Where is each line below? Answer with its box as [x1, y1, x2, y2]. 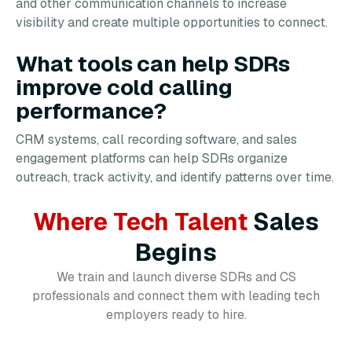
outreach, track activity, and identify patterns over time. [16, 168, 334, 185]
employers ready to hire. [105, 306, 247, 323]
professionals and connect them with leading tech [32, 287, 320, 304]
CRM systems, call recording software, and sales [16, 130, 297, 148]
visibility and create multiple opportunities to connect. [16, 13, 328, 31]
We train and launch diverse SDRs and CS [56, 268, 296, 285]
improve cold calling [16, 72, 233, 101]
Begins [135, 236, 217, 268]
